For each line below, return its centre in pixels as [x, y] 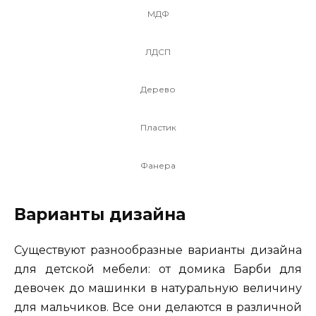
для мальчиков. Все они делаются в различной [158, 307]
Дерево [158, 90]
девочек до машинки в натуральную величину [158, 288]
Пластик [158, 127]
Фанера [158, 165]
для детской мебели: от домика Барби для [158, 269]
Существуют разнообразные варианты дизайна [158, 250]
